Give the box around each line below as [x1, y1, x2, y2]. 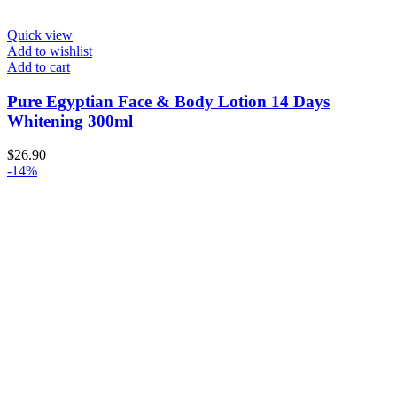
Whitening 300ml [7, 111, 133, 130]
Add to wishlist [7, 43, 92, 59]
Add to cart [7, 59, 70, 75]
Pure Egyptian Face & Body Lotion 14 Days [7, 91, 330, 111]
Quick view [7, 27, 73, 43]
